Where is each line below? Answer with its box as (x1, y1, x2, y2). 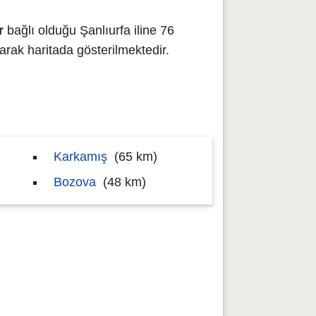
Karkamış (54, 150, 107, 164)
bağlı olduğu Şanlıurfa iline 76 (4, 23, 174, 37)
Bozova (54, 175, 96, 189)
